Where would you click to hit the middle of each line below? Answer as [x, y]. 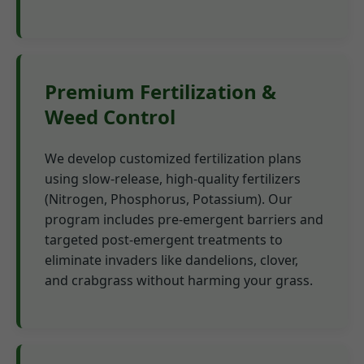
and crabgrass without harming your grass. [179, 281]
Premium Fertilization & [160, 92]
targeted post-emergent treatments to [164, 240]
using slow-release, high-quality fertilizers [173, 179]
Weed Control [110, 117]
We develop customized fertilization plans [173, 159]
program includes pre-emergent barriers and [184, 220]
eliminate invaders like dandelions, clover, [171, 260]
